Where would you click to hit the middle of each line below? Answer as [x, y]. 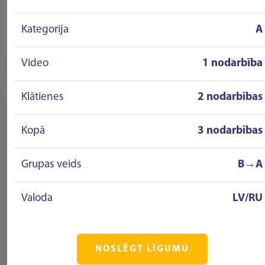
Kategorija [45, 30]
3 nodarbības [230, 131]
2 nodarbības [230, 97]
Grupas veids [51, 165]
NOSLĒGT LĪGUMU [142, 249]
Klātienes [43, 97]
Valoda [37, 198]
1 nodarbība [232, 64]
